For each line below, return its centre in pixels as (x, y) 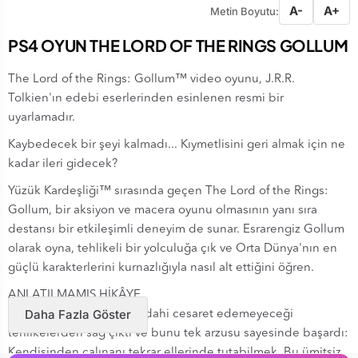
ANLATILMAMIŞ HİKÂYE (74, 295)
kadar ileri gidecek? (63, 164)
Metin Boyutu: (245, 11)
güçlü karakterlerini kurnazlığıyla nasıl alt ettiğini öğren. (161, 268)
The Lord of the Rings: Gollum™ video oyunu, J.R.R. (151, 79)
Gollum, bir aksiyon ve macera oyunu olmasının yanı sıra (163, 210)
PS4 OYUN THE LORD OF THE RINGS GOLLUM (178, 45)
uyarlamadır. (42, 117)
